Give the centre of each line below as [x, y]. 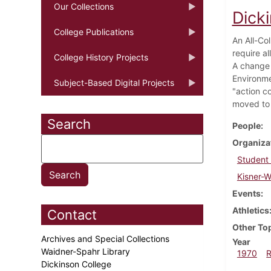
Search [69, 124]
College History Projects [101, 57]
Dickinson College [77, 264]
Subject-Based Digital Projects [114, 82]
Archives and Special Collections [106, 238]
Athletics [250, 210]
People [246, 125]
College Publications [94, 31]
